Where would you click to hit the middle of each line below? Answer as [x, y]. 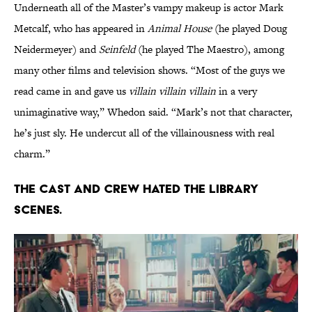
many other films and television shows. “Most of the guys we [149, 70]
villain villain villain [172, 91]
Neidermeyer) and [56, 49]
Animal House [180, 29]
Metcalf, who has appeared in [81, 29]
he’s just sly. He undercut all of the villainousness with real [144, 133]
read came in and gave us [71, 91]
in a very [236, 91]
